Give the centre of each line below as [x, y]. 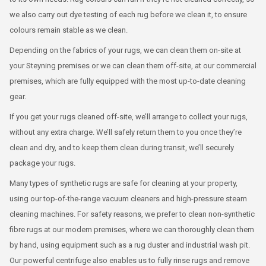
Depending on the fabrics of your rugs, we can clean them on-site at [125, 50]
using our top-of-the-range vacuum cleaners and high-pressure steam [128, 198]
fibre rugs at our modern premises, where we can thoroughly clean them [132, 229]
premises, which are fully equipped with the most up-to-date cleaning [128, 81]
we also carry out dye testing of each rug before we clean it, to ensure [128, 14]
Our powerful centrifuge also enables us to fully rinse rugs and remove [129, 260]
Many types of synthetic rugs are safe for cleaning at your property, [123, 183]
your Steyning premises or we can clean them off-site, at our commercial [133, 65]
